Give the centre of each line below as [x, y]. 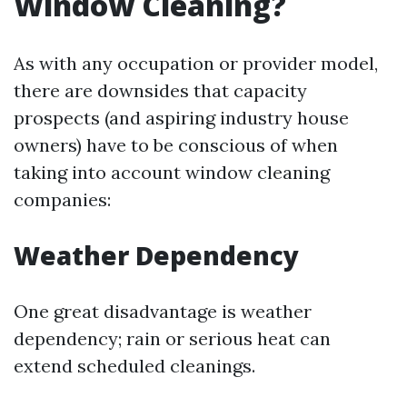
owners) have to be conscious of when [176, 145]
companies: [62, 199]
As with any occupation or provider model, [196, 63]
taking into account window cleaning [172, 172]
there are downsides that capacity [160, 90]
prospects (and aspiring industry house [181, 118]
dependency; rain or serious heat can [172, 338]
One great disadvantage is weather [163, 311]
